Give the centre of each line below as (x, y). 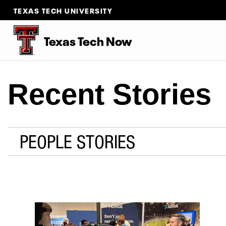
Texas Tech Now (88, 40)
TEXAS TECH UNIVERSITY (63, 10)
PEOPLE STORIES (77, 141)
